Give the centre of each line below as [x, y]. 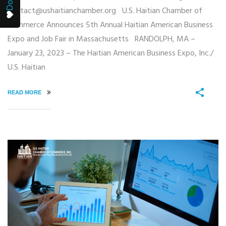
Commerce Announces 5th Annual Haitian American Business [110, 25]
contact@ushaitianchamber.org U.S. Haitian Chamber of [105, 11]
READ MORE [25, 92]
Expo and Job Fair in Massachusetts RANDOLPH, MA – [101, 39]
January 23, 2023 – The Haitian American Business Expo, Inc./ [110, 53]
